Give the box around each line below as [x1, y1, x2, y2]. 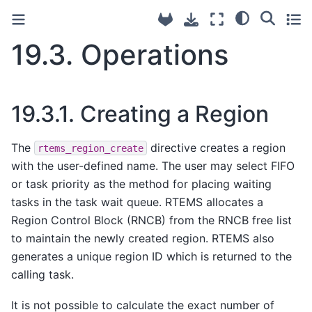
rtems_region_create [38, 142, 143, 154]
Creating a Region [80, 100, 269, 127]
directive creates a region [147, 140, 286, 155]
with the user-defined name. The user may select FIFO [11, 158, 295, 173]
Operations [81, 38, 228, 72]
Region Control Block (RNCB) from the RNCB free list [11, 212, 292, 227]
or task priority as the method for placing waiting [11, 176, 272, 191]
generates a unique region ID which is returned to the [11, 249, 292, 263]
